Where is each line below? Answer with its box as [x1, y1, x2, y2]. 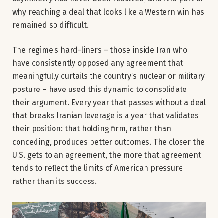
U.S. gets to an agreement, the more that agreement [12, 150, 201, 160]
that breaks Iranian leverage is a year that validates [12, 111, 199, 121]
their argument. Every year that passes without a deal [12, 98, 206, 108]
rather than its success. [12, 177, 97, 186]
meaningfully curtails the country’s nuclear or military [12, 72, 205, 81]
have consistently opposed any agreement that [12, 58, 183, 68]
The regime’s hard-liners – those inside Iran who [12, 45, 187, 55]
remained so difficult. [12, 20, 89, 30]
